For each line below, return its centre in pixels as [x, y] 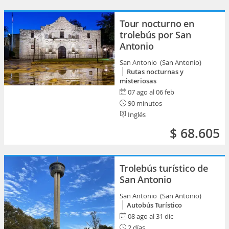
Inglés [136, 114]
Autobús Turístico [154, 205]
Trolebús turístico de [164, 168]
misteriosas [138, 81]
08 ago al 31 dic [151, 216]
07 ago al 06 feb [151, 92]
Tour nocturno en [157, 24]
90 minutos [144, 103]
